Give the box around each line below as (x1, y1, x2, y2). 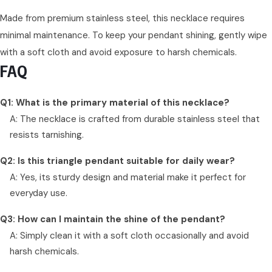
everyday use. (10, 186, 67, 199)
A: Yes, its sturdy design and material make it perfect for (10, 171, 246, 183)
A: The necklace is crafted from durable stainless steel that (10, 112, 260, 125)
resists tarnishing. (10, 128, 84, 141)
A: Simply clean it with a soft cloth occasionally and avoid (10, 229, 249, 242)
